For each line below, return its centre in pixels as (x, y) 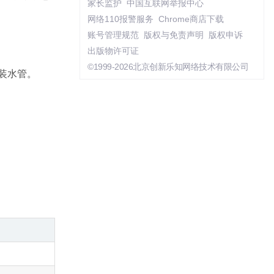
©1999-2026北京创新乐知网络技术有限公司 (168, 67)
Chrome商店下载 (191, 19)
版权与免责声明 (174, 35)
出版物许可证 (113, 51)
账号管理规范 (113, 35)
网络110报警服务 (120, 19)
